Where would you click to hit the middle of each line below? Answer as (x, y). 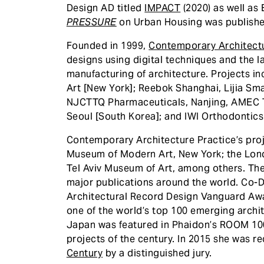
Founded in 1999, (108, 45)
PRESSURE (91, 22)
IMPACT (163, 8)
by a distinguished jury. (157, 253)
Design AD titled (105, 8)
